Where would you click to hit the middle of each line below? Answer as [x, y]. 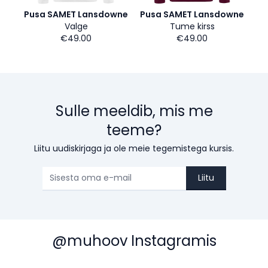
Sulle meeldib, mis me [134, 111]
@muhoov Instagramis [134, 240]
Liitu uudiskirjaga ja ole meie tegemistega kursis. [134, 148]
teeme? [134, 130]
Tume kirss [192, 26]
